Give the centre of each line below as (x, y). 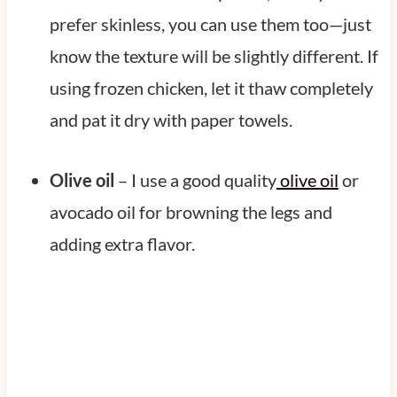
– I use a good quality (195, 179)
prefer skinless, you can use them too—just (210, 23)
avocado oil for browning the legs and (191, 211)
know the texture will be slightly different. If (214, 55)
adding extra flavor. (122, 243)
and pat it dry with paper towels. (171, 119)
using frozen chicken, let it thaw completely (211, 87)
